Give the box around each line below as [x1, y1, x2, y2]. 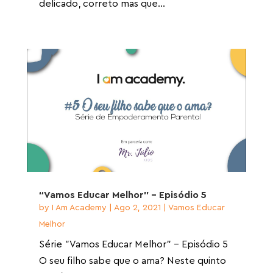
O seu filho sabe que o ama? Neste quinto [38, 256, 226, 266]
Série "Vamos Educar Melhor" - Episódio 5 [38, 239, 228, 250]
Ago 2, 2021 [113, 204, 161, 213]
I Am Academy [51, 204, 107, 213]
